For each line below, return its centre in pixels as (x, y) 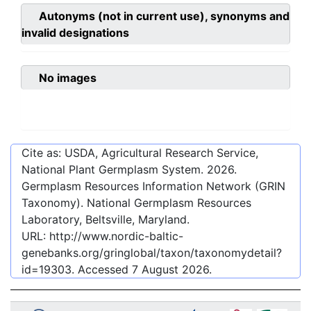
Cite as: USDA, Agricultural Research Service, (140, 153)
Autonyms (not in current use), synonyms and (164, 16)
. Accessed (102, 270)
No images (68, 78)
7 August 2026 (170, 270)
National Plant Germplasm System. (114, 170)
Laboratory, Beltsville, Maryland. (106, 220)
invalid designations (75, 33)
